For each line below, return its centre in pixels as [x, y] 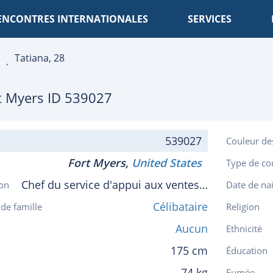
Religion [243, 207]
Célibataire [180, 207]
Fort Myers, [98, 163]
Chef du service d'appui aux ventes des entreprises [204, 185]
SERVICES [210, 19]
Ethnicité [244, 229]
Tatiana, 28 [40, 58]
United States [170, 163]
